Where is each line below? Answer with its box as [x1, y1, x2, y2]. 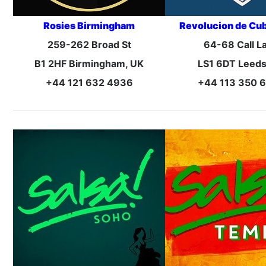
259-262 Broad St [47, 39, 131, 51]
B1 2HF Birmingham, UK [34, 58, 144, 70]
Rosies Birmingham [43, 20, 135, 32]
